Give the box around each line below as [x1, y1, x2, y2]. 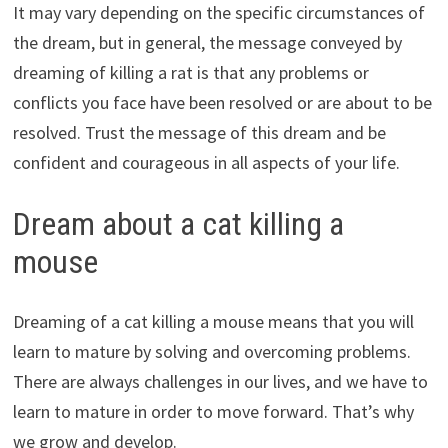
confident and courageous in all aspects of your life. [12, 150, 400, 174]
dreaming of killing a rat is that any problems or [12, 60, 369, 84]
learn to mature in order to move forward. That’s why [12, 400, 414, 424]
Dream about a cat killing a [12, 204, 344, 243]
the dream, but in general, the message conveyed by [12, 30, 402, 54]
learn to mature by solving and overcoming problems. [12, 340, 411, 364]
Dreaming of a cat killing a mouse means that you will [12, 310, 414, 334]
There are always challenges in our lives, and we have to [12, 370, 428, 394]
